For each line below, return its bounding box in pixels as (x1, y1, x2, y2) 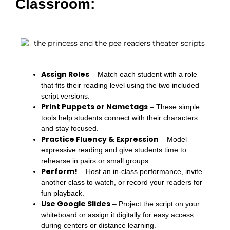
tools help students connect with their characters (41, 113, 198, 122)
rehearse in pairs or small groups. (41, 156, 150, 165)
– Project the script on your (110, 199, 200, 208)
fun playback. (41, 188, 84, 197)
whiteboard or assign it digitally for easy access (41, 210, 194, 219)
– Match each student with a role (89, 70, 197, 79)
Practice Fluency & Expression (41, 133, 159, 144)
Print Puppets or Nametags (41, 101, 148, 112)
